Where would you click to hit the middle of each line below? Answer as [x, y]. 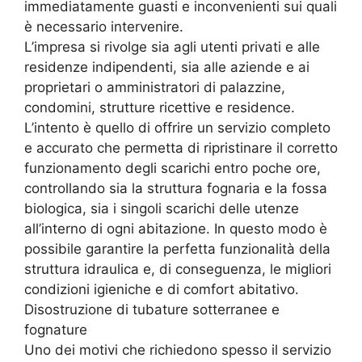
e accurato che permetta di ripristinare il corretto [181, 148]
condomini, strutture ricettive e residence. [160, 108]
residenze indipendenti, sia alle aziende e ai [167, 67]
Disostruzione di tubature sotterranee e [152, 310]
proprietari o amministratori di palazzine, [155, 88]
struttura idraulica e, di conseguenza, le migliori [178, 269]
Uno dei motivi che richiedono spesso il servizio [178, 350]
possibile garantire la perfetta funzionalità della [177, 249]
